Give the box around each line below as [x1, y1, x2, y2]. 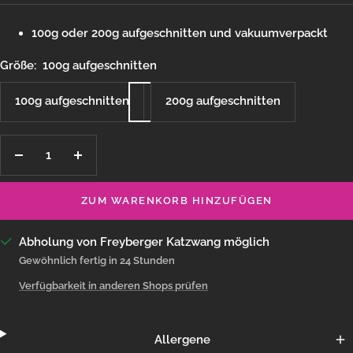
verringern [17, 176, 77, 191]
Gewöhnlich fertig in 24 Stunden [19, 254, 175, 266]
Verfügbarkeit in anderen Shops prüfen [19, 279, 208, 292]
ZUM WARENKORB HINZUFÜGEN [80, 194, 273, 206]
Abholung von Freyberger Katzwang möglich [19, 234, 269, 249]
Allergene [154, 332, 211, 347]
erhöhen [76, 176, 124, 191]
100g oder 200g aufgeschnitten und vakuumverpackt [32, 25, 328, 40]
